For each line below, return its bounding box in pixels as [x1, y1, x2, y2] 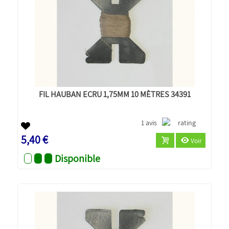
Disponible [55, 151, 101, 165]
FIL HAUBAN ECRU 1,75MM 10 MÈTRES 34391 [38, 88, 191, 100]
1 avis [141, 118, 157, 127]
